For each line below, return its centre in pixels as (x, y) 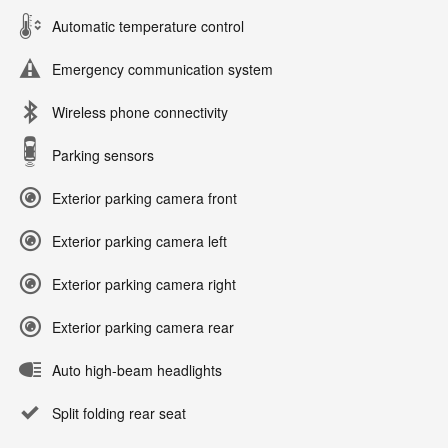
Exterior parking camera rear (143, 327)
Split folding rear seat (119, 413)
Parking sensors (103, 155)
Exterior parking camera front (144, 198)
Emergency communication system (162, 69)
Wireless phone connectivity (140, 112)
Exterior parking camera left (139, 241)
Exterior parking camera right (144, 284)
